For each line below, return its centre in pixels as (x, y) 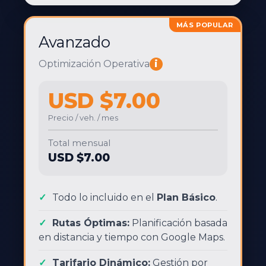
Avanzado (75, 42)
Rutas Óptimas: (91, 223)
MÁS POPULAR (205, 25)
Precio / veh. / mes (83, 118)
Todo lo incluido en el (104, 197)
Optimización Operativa (94, 64)
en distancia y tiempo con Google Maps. (132, 237)
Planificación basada (178, 223)
